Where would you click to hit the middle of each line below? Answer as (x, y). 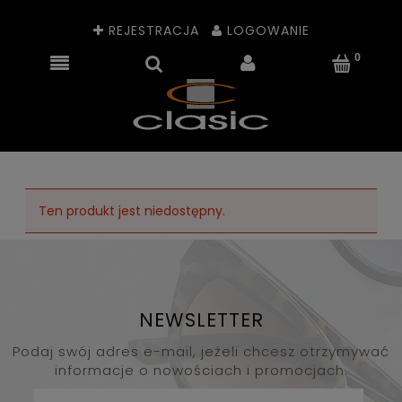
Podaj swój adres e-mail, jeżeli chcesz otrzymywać (201, 351)
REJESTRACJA (153, 30)
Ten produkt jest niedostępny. (132, 211)
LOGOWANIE (268, 30)
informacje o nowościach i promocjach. (201, 370)
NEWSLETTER (201, 319)
